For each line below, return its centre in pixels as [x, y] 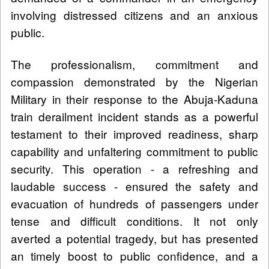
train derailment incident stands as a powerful [134, 116]
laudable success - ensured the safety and [134, 186]
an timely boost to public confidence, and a [134, 255]
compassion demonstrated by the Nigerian [134, 81]
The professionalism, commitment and [134, 64]
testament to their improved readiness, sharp [134, 133]
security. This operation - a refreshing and [134, 168]
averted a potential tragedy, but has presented [134, 238]
